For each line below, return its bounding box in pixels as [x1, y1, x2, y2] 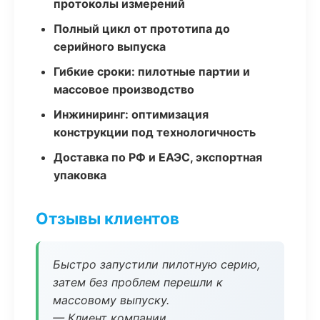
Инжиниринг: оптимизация [54, 107, 209, 121]
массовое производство [54, 82, 194, 96]
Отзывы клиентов [36, 209, 179, 228]
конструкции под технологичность [54, 125, 256, 139]
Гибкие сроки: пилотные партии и [54, 64, 250, 79]
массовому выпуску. [53, 293, 169, 307]
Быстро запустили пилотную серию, [53, 257, 260, 271]
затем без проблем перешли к [53, 275, 223, 289]
